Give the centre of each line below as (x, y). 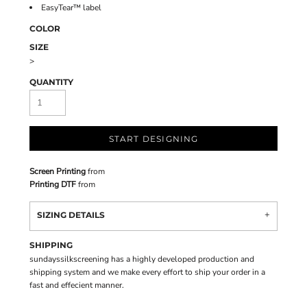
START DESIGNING (153, 139)
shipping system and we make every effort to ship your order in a (147, 272)
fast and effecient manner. (77, 285)
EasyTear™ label (71, 8)
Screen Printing (58, 171)
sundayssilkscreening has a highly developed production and (142, 259)
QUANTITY (51, 82)
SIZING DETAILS (71, 215)
